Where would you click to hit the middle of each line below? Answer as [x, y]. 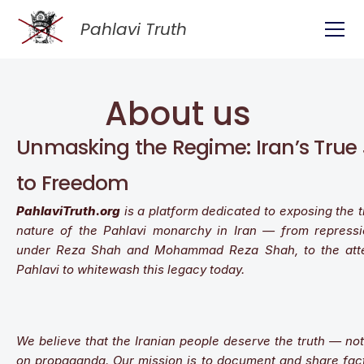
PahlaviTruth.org [68, 211]
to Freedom [73, 183]
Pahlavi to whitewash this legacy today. [130, 269]
